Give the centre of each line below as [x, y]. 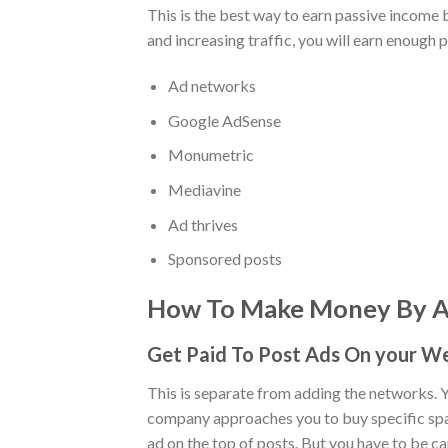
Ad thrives [202, 224]
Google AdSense [224, 120]
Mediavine [204, 190]
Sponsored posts [224, 259]
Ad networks [211, 86]
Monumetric [210, 155]
